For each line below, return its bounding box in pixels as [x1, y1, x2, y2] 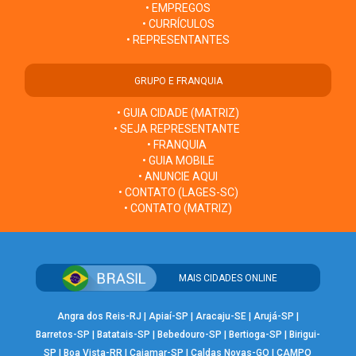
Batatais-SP [96, 329, 150, 341]
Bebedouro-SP [157, 329, 222, 341]
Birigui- [288, 329, 320, 341]
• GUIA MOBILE [141, 153, 215, 167]
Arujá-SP [253, 311, 294, 323]
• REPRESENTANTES [126, 33, 230, 46]
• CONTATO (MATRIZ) [124, 201, 232, 215]
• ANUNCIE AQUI [138, 169, 218, 183]
